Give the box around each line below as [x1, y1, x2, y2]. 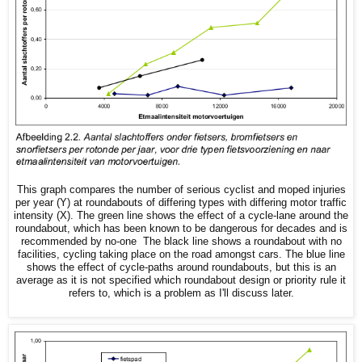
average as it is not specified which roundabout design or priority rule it [16, 275, 346, 287]
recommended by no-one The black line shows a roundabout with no [20, 236, 342, 248]
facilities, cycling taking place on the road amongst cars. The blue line [17, 249, 345, 261]
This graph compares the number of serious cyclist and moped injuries [16, 184, 346, 196]
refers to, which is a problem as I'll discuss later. [68, 288, 294, 300]
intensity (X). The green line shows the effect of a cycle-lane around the [14, 210, 348, 222]
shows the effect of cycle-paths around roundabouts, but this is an [26, 262, 336, 274]
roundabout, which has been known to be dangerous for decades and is [15, 223, 347, 235]
